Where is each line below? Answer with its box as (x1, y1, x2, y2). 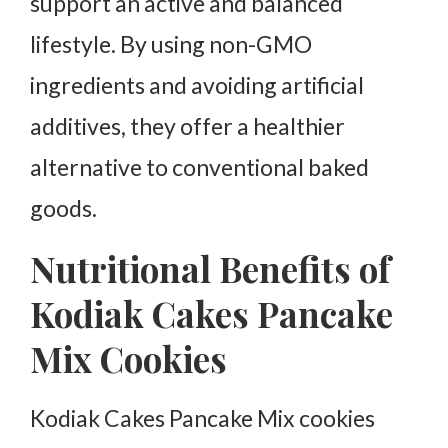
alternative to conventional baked (30, 153, 369, 182)
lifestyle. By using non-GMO (30, 30, 312, 59)
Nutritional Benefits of (30, 245, 390, 293)
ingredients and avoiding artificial (30, 71, 364, 100)
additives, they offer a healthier (30, 112, 345, 141)
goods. (30, 194, 97, 223)
